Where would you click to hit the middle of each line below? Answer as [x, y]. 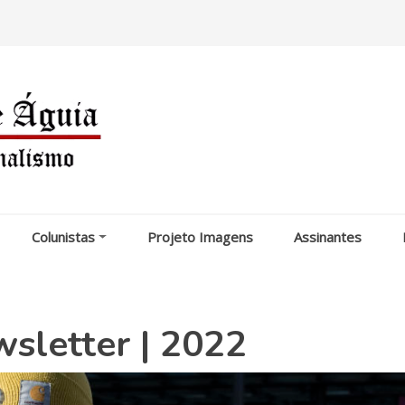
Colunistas [64, 236]
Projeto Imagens [200, 236]
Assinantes [327, 236]
